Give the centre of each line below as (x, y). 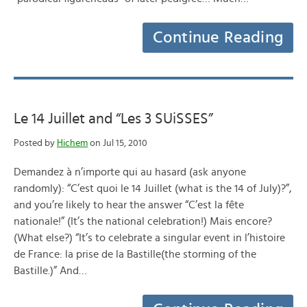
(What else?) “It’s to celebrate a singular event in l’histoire (149, 238)
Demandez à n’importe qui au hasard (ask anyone (130, 172)
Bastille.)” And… (50, 271)
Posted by (35, 143)
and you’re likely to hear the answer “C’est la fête (129, 205)
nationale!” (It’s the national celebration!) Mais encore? (143, 221)
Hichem (72, 143)
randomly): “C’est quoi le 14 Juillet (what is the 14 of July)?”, (153, 188)
